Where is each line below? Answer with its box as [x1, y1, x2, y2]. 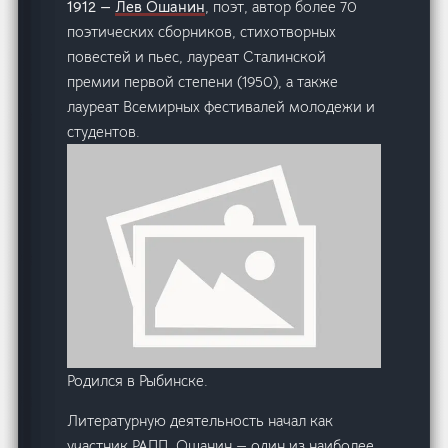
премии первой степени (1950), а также [67, 72, 339, 92]
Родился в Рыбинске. [67, 371, 209, 391]
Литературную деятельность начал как [67, 411, 334, 431]
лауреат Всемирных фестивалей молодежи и [67, 97, 376, 117]
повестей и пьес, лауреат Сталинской [67, 47, 327, 67]
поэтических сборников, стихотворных [67, 22, 337, 42]
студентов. [67, 122, 141, 142]
